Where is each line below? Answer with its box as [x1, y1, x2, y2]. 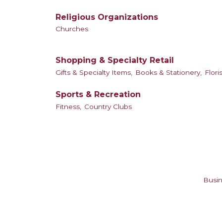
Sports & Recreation [55, 90, 141, 100]
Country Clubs [84, 102, 132, 111]
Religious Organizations [55, 12, 158, 22]
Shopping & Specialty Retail [55, 55, 174, 65]
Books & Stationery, [135, 68, 202, 76]
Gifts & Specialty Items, [55, 68, 132, 76]
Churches [55, 25, 88, 33]
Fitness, [55, 102, 81, 111]
